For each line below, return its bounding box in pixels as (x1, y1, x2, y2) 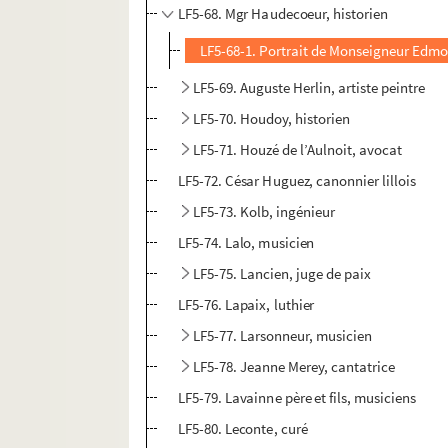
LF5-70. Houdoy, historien (193, 109, 351, 129)
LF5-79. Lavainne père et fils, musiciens (177, 388, 417, 408)
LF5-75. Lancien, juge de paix (193, 264, 372, 284)
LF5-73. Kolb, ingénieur (193, 202, 336, 222)
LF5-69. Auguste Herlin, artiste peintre (193, 78, 426, 98)
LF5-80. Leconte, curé (177, 419, 308, 439)
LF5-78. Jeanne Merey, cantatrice (193, 357, 396, 377)
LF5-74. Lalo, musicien (177, 233, 315, 253)
